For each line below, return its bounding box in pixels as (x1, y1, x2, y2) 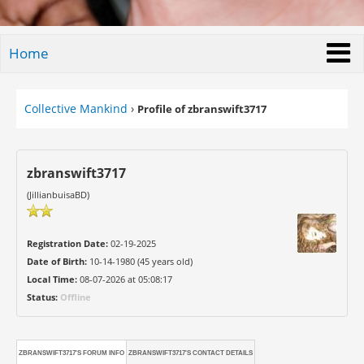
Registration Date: (26, 237, 108, 249)
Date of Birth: (26, 255, 87, 267)
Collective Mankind (24, 101, 128, 116)
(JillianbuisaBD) (26, 188, 89, 201)
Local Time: (26, 273, 77, 285)
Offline (59, 291, 91, 303)
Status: (26, 291, 58, 303)
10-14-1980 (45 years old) (86, 255, 193, 267)
